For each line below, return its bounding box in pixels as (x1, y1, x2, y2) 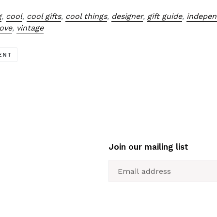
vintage (16, 23, 44, 33)
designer (111, 12, 143, 21)
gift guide (147, 12, 183, 21)
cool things (65, 12, 108, 21)
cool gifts (27, 12, 62, 21)
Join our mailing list (108, 141, 188, 152)
